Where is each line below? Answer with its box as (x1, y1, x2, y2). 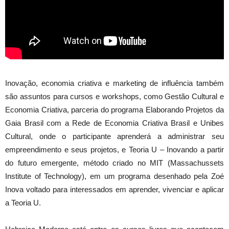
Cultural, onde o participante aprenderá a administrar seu (5, 131, 224, 141)
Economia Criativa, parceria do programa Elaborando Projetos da (5, 105, 224, 114)
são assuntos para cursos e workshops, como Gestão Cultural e (5, 91, 224, 101)
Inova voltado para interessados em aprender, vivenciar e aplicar (5, 185, 224, 194)
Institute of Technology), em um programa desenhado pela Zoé (5, 171, 224, 180)
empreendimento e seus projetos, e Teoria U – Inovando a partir (5, 145, 224, 154)
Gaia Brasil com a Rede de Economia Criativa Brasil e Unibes (5, 118, 224, 127)
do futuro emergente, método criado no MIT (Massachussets (5, 158, 224, 167)
